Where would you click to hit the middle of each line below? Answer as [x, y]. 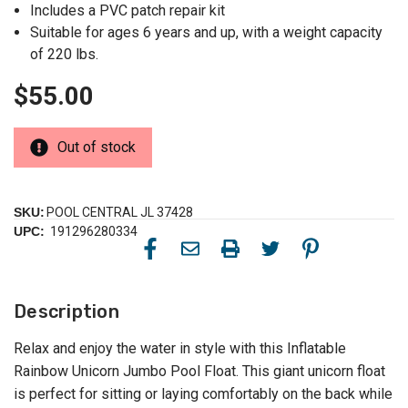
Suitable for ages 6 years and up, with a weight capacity [207, 33]
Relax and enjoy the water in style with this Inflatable [180, 349]
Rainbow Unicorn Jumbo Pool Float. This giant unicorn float [199, 372]
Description [66, 312]
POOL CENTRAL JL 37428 [120, 213]
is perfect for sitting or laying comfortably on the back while [203, 394]
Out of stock [97, 148]
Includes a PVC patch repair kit [128, 11]
